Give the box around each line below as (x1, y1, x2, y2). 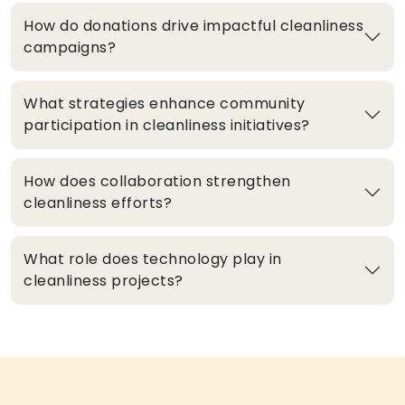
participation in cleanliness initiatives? (24, 115, 310, 137)
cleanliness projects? (24, 270, 184, 292)
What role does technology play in (24, 249, 282, 270)
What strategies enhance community (24, 93, 306, 115)
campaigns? (24, 37, 116, 59)
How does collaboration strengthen (24, 171, 291, 193)
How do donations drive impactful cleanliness (24, 15, 363, 37)
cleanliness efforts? (24, 193, 172, 214)
